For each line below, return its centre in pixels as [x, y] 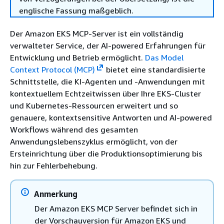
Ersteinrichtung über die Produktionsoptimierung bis [106, 153]
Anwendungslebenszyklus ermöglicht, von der [94, 141]
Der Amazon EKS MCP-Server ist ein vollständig [97, 33]
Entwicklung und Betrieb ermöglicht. [77, 57]
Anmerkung [56, 194]
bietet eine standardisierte [154, 69]
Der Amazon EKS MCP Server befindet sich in [116, 208]
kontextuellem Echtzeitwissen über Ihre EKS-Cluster [105, 93]
